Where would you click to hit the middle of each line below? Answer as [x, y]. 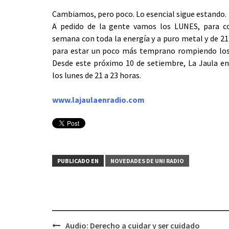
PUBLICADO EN [78, 161]
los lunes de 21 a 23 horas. [97, 75]
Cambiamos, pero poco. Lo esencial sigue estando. [139, 14]
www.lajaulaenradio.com [98, 100]
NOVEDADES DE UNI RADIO [147, 161]
